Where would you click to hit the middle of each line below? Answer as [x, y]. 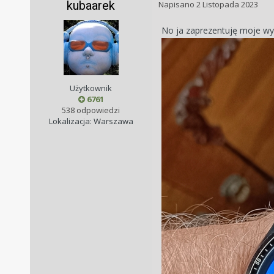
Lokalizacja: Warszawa [91, 121]
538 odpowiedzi [91, 110]
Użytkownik [91, 88]
